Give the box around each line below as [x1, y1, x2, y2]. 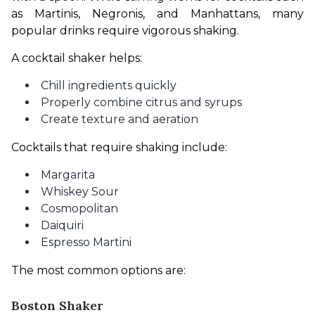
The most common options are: [11, 264, 186, 278]
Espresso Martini [41, 236, 131, 250]
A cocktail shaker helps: [11, 51, 142, 65]
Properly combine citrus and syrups [41, 96, 242, 110]
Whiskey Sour [41, 185, 119, 199]
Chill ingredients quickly [41, 79, 176, 93]
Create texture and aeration [41, 112, 198, 127]
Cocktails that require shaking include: [11, 141, 227, 155]
